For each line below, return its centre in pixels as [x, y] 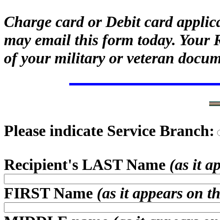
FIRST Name [50, 193]
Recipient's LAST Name [87, 165]
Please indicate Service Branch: [109, 131]
